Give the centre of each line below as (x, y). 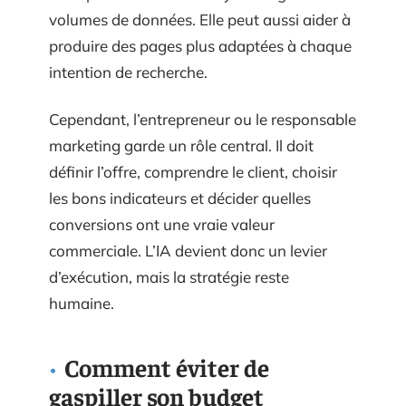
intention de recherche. (128, 72)
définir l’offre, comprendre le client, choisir (193, 171)
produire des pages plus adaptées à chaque (200, 46)
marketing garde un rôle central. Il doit (181, 145)
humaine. (82, 303)
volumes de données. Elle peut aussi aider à (200, 19)
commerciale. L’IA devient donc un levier (188, 250)
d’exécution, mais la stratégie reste (169, 276)
